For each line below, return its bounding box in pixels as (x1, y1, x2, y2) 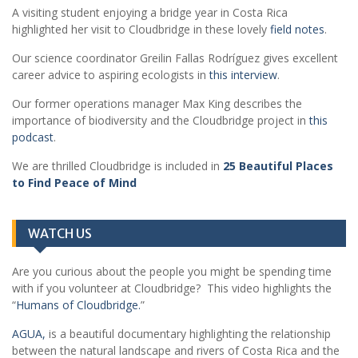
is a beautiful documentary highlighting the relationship (46, 326, 331, 342)
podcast (12, 129, 54, 145)
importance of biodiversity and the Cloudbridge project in (12, 113, 309, 129)
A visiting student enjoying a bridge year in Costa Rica (12, 5, 288, 21)
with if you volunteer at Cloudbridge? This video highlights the (12, 280, 332, 296)
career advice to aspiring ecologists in (12, 67, 206, 83)
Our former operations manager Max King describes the (12, 96, 302, 112)
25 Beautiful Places (223, 158, 333, 174)
